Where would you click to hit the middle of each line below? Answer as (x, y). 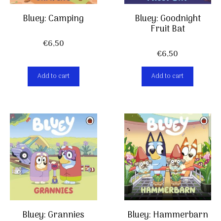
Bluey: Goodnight (167, 19)
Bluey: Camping (54, 19)
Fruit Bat (167, 29)
